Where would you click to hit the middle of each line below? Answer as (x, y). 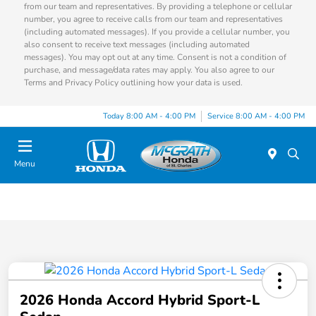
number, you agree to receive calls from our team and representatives (153, 19)
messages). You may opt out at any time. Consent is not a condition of (155, 57)
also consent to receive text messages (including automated (136, 45)
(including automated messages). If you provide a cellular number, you (157, 32)
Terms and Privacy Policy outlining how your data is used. (133, 83)
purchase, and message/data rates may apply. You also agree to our (149, 70)
